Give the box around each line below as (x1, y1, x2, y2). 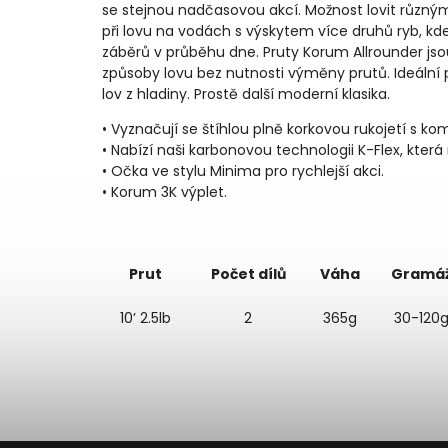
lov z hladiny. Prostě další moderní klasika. (102, 84, 390, 105)
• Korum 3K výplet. (102, 182, 227, 203)
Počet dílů (210, 264, 286, 285)
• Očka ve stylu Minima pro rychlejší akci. (102, 161, 384, 182)
